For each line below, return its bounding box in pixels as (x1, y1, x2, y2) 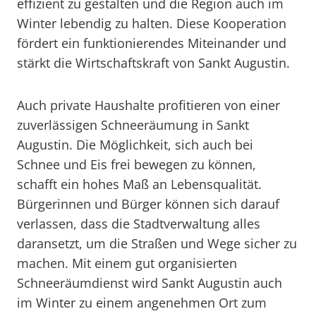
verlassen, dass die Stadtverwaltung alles (17, 215, 260, 232)
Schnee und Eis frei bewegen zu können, (17, 156, 256, 173)
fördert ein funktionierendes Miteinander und (17, 35, 286, 51)
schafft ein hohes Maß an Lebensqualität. (17, 176, 262, 193)
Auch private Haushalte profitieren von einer (17, 97, 280, 114)
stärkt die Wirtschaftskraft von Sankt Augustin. (17, 54, 290, 71)
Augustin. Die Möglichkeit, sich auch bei (17, 136, 253, 153)
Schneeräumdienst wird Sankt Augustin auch (17, 274, 282, 291)
